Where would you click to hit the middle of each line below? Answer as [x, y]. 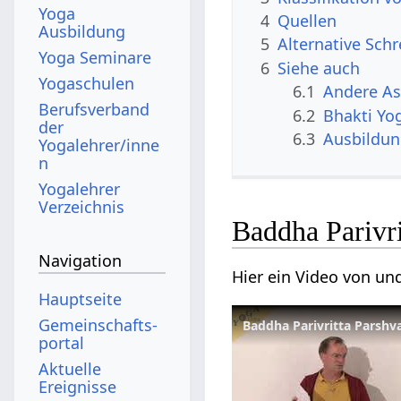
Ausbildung [82, 31]
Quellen [307, 20]
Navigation [81, 261]
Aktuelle [70, 368]
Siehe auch [319, 68]
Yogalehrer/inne [99, 145]
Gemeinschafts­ [98, 324]
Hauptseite [81, 299]
